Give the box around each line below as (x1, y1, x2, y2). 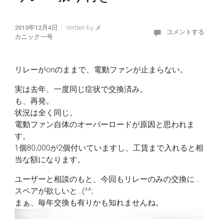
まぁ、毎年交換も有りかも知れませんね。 (15, 198, 163, 207)
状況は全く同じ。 (15, 108, 77, 117)
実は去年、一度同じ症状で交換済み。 (15, 85, 148, 94)
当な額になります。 (15, 155, 85, 164)
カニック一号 (15, 33, 53, 41)
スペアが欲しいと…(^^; (15, 186, 93, 196)
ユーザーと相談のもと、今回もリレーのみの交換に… (15, 175, 199, 184)
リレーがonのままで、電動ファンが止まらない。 (15, 65, 188, 74)
